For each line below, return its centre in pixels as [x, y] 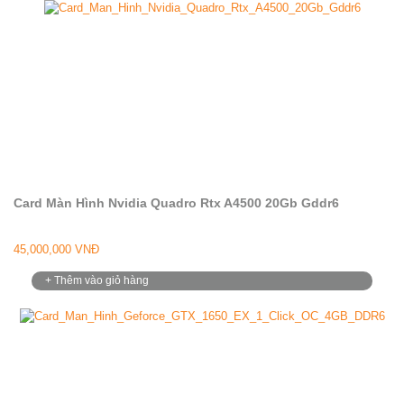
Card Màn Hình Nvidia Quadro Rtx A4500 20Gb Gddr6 [176, 203]
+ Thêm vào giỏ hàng [97, 280]
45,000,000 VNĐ [56, 249]
